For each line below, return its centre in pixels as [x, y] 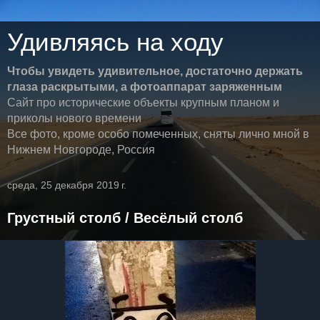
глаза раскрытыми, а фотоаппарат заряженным [145, 87]
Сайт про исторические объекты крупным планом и [143, 102]
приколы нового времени [74, 118]
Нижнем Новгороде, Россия [81, 150]
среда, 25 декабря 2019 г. [67, 185]
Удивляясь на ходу [115, 42]
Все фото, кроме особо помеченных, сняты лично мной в [158, 134]
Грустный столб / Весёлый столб [125, 218]
